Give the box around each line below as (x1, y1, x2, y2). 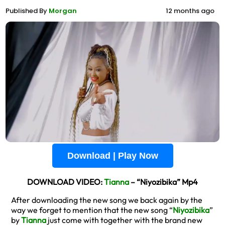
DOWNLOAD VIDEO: (27, 176, 104, 187)
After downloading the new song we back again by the (11, 194, 202, 205)
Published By (6, 6, 49, 16)
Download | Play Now (67, 150, 158, 161)
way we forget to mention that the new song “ (11, 204, 173, 215)
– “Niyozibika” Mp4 (129, 176, 198, 187)
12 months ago (166, 6, 214, 16)
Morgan (49, 6, 77, 16)
